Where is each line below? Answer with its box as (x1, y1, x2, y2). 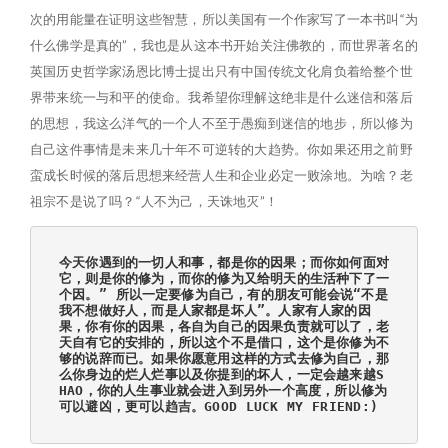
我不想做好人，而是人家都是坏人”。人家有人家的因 (59, 303, 371, 318)
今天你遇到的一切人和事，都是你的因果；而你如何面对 (59, 255, 390, 270)
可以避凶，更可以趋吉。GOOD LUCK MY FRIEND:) (59, 399, 378, 414)
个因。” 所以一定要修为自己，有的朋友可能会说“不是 (59, 287, 388, 302)
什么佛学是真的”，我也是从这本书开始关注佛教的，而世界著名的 (30, 37, 418, 53)
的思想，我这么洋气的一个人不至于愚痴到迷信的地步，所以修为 (30, 115, 413, 131)
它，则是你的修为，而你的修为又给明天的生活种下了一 (59, 271, 390, 286)
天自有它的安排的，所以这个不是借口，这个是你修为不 (59, 335, 390, 350)
